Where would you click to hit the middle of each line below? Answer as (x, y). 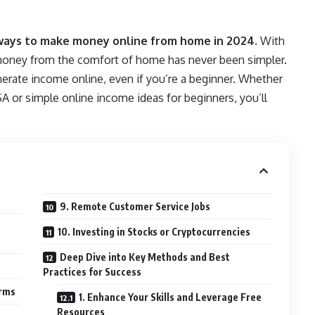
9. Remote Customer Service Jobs (135, 206)
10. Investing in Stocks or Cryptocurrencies (154, 231)
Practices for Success (92, 271)
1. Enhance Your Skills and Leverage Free (171, 297)
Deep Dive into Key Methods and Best (145, 257)
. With (270, 40)
